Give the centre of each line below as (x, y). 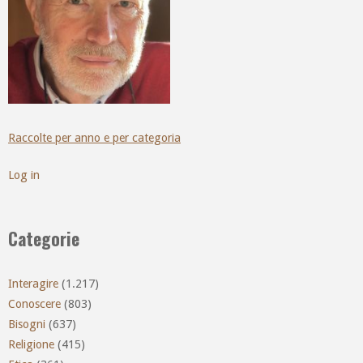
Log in (24, 175)
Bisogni (27, 325)
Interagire (33, 284)
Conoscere (34, 304)
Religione (31, 345)
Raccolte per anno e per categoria (94, 137)
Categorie (44, 239)
